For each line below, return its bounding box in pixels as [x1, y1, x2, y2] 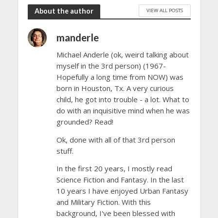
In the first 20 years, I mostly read [56, 163, 172, 174]
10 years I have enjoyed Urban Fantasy [56, 186, 188, 196]
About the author [34, 7, 93, 16]
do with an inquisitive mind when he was [56, 106, 190, 116]
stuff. [56, 145, 73, 156]
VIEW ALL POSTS [146, 7, 183, 14]
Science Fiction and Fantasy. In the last [56, 175, 184, 185]
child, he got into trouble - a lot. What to [56, 94, 189, 105]
